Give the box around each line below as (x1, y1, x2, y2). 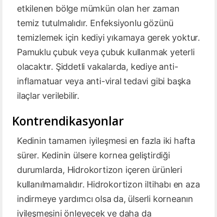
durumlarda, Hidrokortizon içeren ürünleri (17, 165, 182, 175)
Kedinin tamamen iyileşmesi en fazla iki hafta (17, 136, 195, 146)
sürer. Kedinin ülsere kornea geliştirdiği (17, 150, 170, 161)
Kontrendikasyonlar (12, 113, 124, 129)
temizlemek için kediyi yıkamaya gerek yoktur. (17, 32, 200, 43)
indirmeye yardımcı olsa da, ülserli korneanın (17, 194, 193, 204)
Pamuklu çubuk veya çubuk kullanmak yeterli (17, 47, 195, 58)
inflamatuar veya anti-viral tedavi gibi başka (17, 76, 191, 87)
